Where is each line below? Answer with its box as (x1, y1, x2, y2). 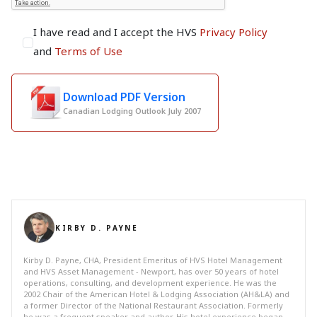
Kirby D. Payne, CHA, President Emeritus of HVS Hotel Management (23, 255, 282, 265)
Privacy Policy (200, 25, 267, 39)
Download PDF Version (63, 89, 185, 105)
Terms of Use (54, 44, 122, 58)
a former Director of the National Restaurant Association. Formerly (23, 300, 283, 311)
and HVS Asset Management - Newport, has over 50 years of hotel (23, 266, 279, 277)
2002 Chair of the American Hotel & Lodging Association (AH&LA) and (23, 289, 289, 299)
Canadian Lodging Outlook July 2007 (63, 105, 201, 116)
